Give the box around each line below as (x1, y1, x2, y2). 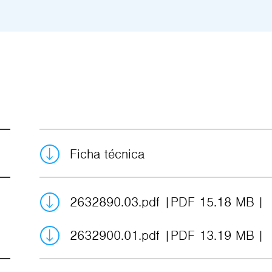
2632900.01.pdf (69, 227, 164, 243)
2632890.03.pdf (69, 194, 164, 210)
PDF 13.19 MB (170, 227, 254, 243)
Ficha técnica (69, 146, 144, 162)
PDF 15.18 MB (170, 194, 254, 210)
